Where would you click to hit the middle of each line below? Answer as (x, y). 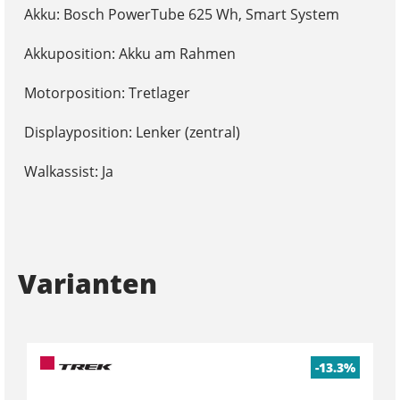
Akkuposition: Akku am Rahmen (129, 53)
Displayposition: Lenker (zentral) (132, 132)
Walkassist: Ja (68, 171)
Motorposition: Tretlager (107, 92)
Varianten (87, 283)
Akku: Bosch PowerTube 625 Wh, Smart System (181, 14)
